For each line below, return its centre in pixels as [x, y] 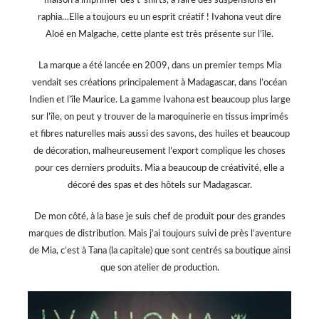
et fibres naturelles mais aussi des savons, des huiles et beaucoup [159, 135]
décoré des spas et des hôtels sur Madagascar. [159, 186]
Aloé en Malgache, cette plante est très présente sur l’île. [159, 35]
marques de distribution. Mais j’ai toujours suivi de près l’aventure [159, 234]
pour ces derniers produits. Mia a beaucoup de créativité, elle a [159, 169]
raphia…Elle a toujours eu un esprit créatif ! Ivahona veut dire [159, 18]
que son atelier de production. [159, 268]
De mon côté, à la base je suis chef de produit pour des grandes [159, 217]
